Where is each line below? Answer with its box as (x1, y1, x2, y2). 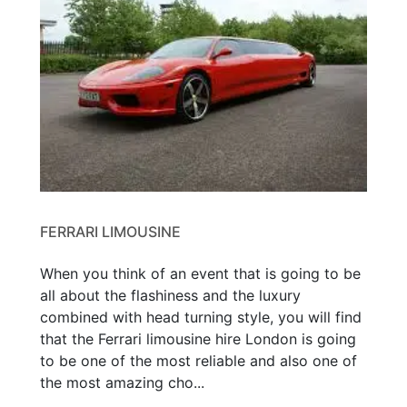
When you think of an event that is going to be (40, 263, 361, 283)
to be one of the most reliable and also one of (40, 351, 357, 370)
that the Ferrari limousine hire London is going (40, 329, 356, 348)
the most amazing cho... (40, 372, 204, 392)
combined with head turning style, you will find (40, 307, 362, 326)
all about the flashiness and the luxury (40, 285, 301, 304)
